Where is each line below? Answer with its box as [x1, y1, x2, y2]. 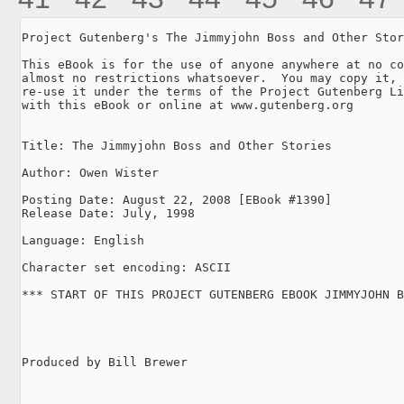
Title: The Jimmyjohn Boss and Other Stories [22, 138, 332, 152]
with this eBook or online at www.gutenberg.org [22, 97, 353, 112]
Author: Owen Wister [22, 165, 159, 179]
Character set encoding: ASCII [22, 260, 231, 274]
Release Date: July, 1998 [22, 206, 195, 220]
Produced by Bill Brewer [22, 354, 188, 369]
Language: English [22, 233, 144, 247]
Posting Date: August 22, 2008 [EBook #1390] [22, 192, 332, 207]
